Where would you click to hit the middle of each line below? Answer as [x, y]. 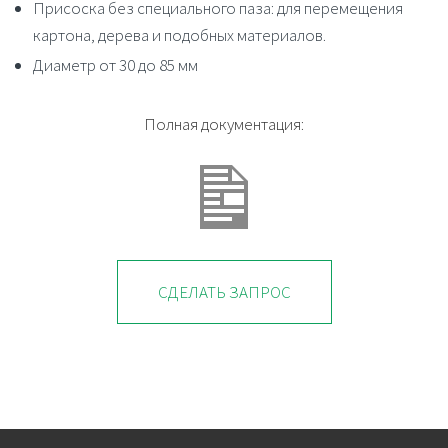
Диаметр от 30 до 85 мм [115, 65]
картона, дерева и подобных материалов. [179, 35]
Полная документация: [224, 123]
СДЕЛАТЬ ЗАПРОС [224, 291]
